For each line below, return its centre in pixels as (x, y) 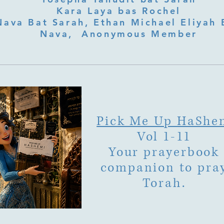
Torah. (164, 183)
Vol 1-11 (164, 137)
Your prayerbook (164, 152)
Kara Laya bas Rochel (119, 11)
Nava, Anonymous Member (119, 34)
